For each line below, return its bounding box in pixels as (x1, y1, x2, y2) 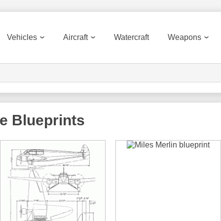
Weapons (168, 33, 201, 41)
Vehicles (7, 33, 37, 41)
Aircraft (63, 33, 88, 41)
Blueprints (8, 112, 85, 128)
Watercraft (114, 33, 149, 41)
